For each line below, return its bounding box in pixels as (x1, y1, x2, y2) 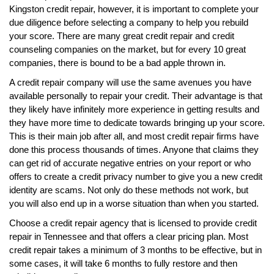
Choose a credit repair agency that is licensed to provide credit (9, 217, 257, 228)
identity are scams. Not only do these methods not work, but (9, 184, 248, 195)
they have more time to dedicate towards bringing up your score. (9, 117, 265, 128)
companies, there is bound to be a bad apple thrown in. (9, 57, 226, 68)
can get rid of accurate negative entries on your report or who (9, 157, 251, 168)
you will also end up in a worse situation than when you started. (9, 198, 259, 209)
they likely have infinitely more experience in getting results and (9, 103, 259, 114)
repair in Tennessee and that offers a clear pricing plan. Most (9, 231, 248, 242)
